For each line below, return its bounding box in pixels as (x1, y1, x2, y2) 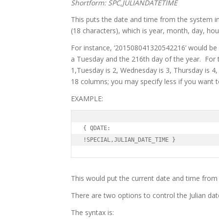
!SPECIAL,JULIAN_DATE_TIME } (83, 136, 175, 144)
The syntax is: (71, 207, 114, 217)
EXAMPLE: (71, 94, 103, 104)
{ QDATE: (83, 125, 110, 132)
